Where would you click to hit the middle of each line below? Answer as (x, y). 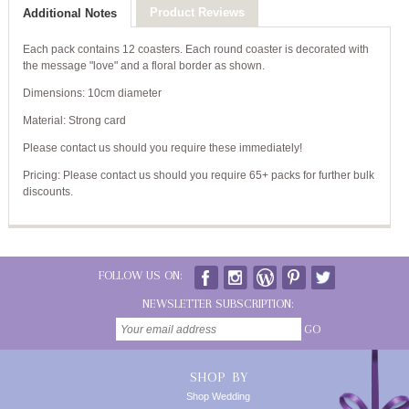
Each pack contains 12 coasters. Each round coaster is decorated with (195, 49)
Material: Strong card (74, 121)
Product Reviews (197, 12)
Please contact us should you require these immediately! (162, 148)
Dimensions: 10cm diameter (92, 93)
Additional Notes (69, 13)
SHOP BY (218, 377)
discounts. (47, 192)
